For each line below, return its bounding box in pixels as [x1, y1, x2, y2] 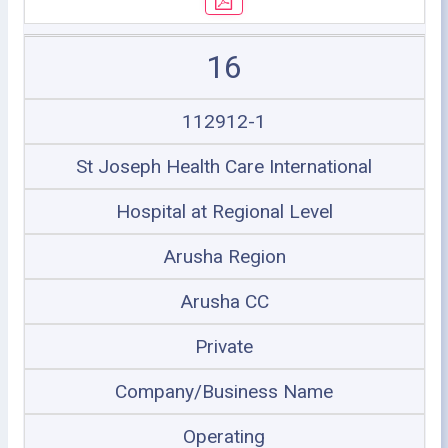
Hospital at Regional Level [115, 199, 333, 223]
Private [195, 334, 253, 358]
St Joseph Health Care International [76, 154, 372, 178]
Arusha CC [179, 289, 269, 313]
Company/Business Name [115, 379, 333, 403]
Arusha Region [162, 244, 286, 268]
